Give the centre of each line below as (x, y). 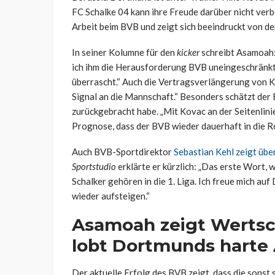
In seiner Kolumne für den (124, 52)
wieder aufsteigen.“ (111, 196)
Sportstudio (94, 167)
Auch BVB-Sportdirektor (123, 152)
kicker (188, 52)
